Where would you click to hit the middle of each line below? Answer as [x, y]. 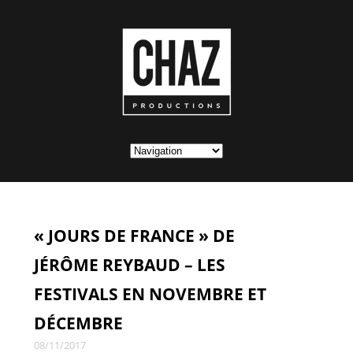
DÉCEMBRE [78, 323]
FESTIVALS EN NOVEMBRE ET [150, 294]
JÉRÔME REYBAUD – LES [129, 265]
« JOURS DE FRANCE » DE [134, 236]
